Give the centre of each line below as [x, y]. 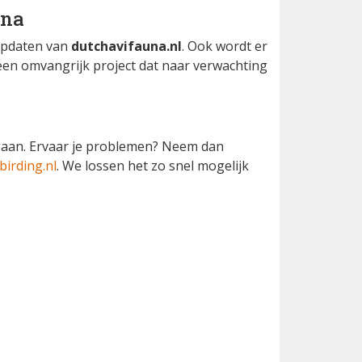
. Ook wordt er [225, 46]
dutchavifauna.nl [126, 46]
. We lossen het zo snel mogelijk [153, 166]
